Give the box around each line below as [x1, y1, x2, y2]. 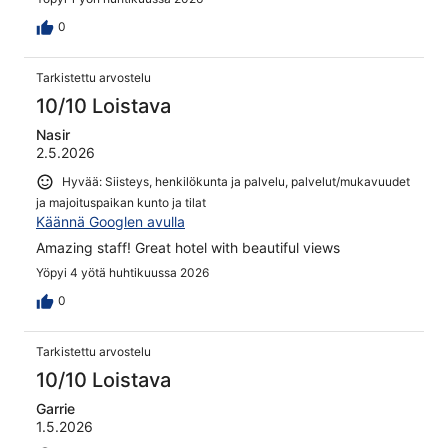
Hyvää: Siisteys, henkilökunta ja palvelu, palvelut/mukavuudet [62, 174, 410, 190]
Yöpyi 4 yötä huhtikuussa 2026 [36, 264, 209, 280]
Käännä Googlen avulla [36, 212, 185, 230]
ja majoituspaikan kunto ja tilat [36, 194, 206, 210]
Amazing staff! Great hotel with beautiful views [36, 238, 340, 256]
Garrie [36, 399, 75, 417]
